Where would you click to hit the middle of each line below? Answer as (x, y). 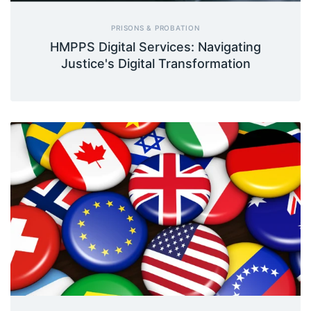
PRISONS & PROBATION (155, 27)
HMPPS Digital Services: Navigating (155, 47)
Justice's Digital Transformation (155, 63)
